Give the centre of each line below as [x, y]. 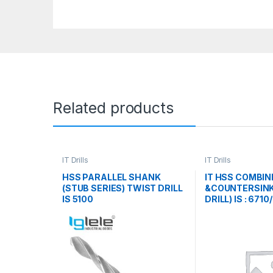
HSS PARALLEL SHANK [111, 177]
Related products [113, 108]
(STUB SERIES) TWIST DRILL [122, 188]
